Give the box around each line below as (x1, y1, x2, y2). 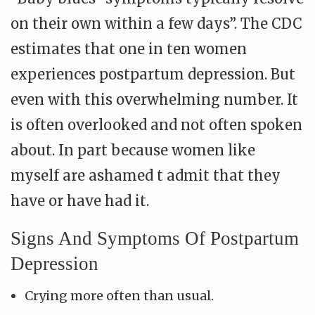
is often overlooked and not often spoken (11, 116, 302, 134)
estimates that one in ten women (11, 40, 247, 58)
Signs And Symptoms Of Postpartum (11, 228, 299, 249)
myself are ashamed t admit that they (11, 167, 281, 184)
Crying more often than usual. (25, 288, 214, 304)
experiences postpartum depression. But (11, 65, 295, 83)
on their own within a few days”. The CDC (11, 15, 302, 32)
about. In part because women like (11, 141, 255, 159)
